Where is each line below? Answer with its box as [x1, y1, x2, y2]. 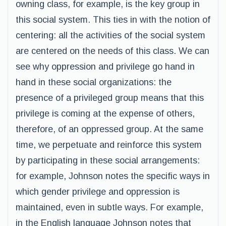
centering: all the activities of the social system [16, 30, 205, 40]
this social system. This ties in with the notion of [16, 15, 210, 25]
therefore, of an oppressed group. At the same [16, 124, 203, 134]
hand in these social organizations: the [16, 77, 172, 87]
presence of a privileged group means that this [16, 93, 204, 103]
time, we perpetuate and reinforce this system [16, 140, 202, 150]
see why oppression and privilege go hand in [16, 62, 195, 72]
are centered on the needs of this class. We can [16, 46, 209, 56]
